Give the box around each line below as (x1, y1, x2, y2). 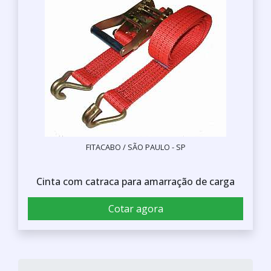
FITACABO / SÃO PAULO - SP (85, 141, 186, 152)
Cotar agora (108, 201, 163, 215)
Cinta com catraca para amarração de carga (36, 174, 235, 188)
